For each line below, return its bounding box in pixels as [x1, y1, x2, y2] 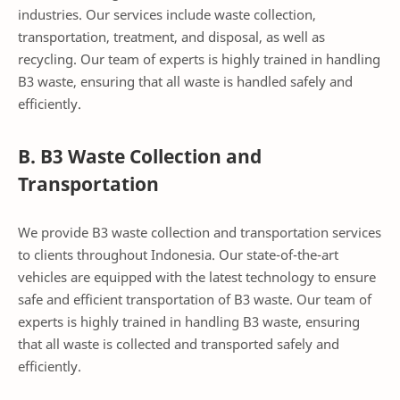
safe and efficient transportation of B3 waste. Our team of [18, 289, 371, 308]
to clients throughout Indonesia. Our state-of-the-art [18, 245, 338, 263]
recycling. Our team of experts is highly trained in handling [18, 49, 380, 68]
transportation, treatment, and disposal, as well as [18, 27, 325, 46]
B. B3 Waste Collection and [18, 144, 262, 170]
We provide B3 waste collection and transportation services [18, 222, 381, 241]
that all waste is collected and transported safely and [18, 334, 339, 353]
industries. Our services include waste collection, [18, 4, 316, 23]
